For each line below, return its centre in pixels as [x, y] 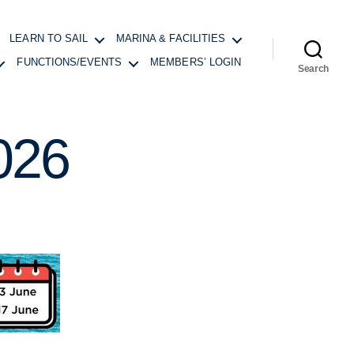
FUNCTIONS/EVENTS [70, 62]
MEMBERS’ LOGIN [196, 62]
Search [313, 69]
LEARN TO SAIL [49, 39]
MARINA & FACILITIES [171, 39]
